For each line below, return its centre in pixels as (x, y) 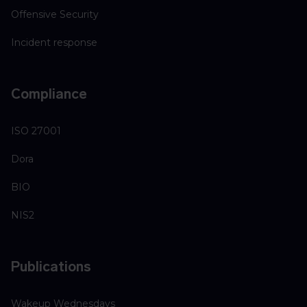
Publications (51, 267)
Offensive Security (55, 15)
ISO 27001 (36, 131)
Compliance (49, 94)
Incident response (54, 43)
